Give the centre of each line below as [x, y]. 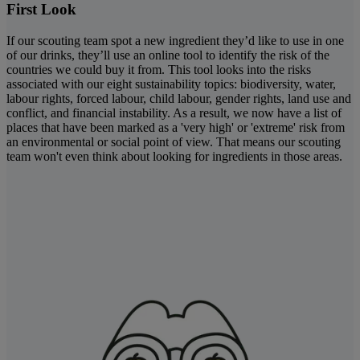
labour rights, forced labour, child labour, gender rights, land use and [179, 99]
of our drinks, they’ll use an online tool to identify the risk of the [168, 55]
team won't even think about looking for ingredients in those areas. [174, 157]
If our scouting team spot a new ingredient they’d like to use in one [175, 41]
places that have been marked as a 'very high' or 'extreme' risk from [176, 128]
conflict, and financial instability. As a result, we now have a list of [174, 113]
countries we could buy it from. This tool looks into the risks [159, 70]
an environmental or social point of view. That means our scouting [174, 142]
